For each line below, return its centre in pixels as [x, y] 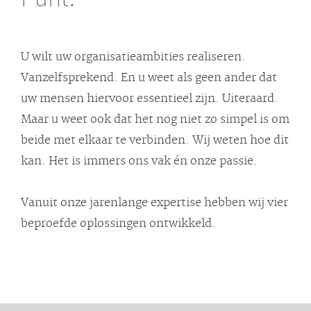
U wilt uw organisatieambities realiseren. [133, 57]
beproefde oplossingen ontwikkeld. [118, 223]
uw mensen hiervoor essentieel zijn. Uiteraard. [150, 98]
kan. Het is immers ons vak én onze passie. [139, 161]
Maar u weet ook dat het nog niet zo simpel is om [155, 119]
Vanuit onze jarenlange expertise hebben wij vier [154, 202]
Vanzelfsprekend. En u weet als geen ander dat [149, 77]
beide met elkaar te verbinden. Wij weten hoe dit [155, 140]
